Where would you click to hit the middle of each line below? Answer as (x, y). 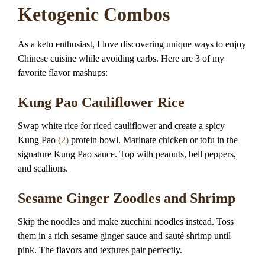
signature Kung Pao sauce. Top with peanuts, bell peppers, (127, 154)
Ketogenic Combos (94, 14)
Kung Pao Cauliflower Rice (101, 102)
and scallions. (43, 168)
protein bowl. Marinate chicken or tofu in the (153, 140)
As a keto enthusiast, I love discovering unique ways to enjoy (132, 44)
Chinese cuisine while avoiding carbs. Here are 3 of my (121, 58)
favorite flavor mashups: (63, 72)
